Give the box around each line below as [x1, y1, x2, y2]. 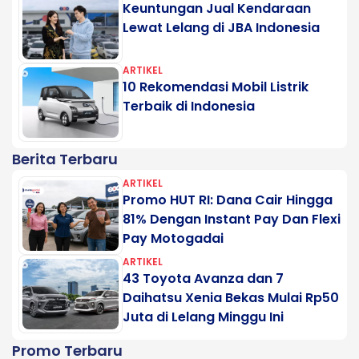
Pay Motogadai [123, 228, 224, 248]
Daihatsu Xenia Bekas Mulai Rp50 [123, 288, 339, 307]
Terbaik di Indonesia [123, 96, 255, 115]
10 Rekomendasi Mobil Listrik [123, 77, 309, 96]
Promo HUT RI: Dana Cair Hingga [123, 190, 333, 209]
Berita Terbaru [12, 148, 118, 169]
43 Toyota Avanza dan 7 [123, 268, 284, 288]
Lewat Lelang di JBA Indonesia [123, 18, 320, 37]
